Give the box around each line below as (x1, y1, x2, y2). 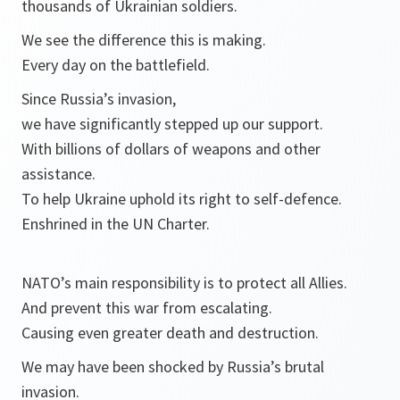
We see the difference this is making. (21, 29, 266, 50)
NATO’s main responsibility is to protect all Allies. (21, 272, 347, 293)
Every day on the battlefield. (21, 54, 210, 75)
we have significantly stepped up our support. (21, 113, 323, 134)
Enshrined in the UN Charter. (21, 213, 210, 234)
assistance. (21, 163, 96, 184)
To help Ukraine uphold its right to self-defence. (21, 188, 342, 209)
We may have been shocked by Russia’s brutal (21, 356, 324, 377)
